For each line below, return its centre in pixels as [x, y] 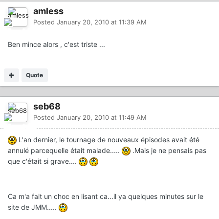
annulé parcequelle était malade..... [65, 150]
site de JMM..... [33, 207]
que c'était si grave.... [43, 161]
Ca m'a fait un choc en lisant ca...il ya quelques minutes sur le [106, 196]
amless [48, 11]
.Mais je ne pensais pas [168, 150]
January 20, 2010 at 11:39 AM [102, 22]
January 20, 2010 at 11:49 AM [102, 117]
